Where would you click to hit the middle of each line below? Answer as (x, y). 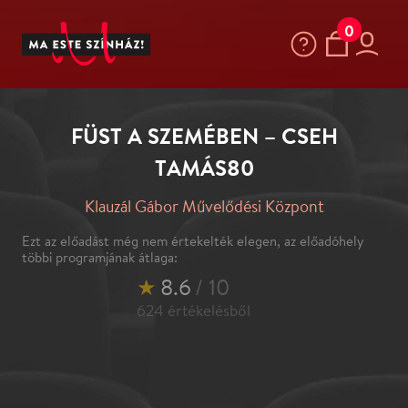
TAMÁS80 (173, 142)
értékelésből (176, 263)
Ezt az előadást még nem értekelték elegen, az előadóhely (163, 204)
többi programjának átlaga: (84, 219)
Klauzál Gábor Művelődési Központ (173, 174)
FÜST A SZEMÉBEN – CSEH (173, 115)
